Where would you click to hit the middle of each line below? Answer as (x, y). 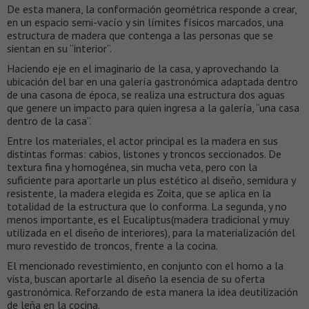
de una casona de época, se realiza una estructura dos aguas (146, 94)
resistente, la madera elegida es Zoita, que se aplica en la (139, 193)
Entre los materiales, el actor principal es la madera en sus (142, 140)
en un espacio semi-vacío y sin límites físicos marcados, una (145, 22)
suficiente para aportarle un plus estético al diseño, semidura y (151, 180)
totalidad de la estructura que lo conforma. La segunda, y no (147, 206)
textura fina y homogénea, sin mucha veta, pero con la (132, 167)
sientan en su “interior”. (59, 48)
